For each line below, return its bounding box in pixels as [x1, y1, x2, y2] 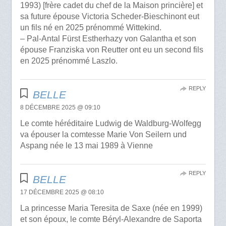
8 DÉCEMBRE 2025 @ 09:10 [20, 104, 100, 111]
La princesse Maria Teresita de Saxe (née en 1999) [20, 204, 202, 213]
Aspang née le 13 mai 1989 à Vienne [20, 141, 153, 150]
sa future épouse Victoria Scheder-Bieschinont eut [20, 12, 199, 21]
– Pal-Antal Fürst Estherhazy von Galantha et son [20, 34, 196, 43]
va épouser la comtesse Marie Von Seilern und [20, 130, 187, 139]
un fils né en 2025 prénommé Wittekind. [20, 23, 161, 32]
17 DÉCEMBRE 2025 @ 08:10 [20, 189, 104, 196]
